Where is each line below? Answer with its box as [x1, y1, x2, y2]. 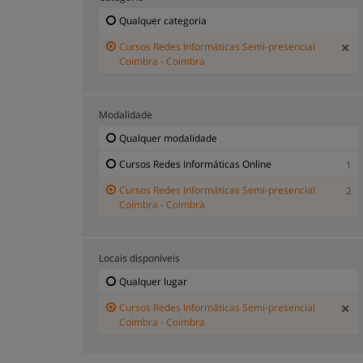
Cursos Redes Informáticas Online [119, 156, 271, 171]
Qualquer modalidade [119, 130, 217, 145]
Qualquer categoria [119, 13, 207, 28]
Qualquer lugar [119, 274, 187, 288]
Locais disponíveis [99, 250, 180, 265]
